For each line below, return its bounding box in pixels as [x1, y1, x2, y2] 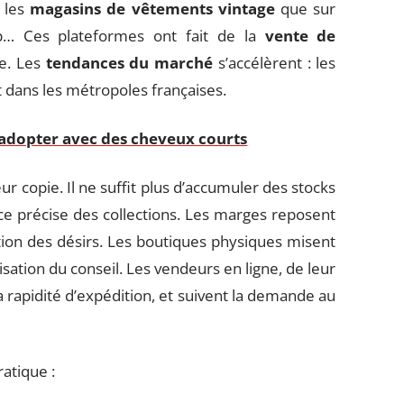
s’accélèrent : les [213, 52, 336, 73]
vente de [264, 25, 336, 46]
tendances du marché [45, 52, 214, 73]
